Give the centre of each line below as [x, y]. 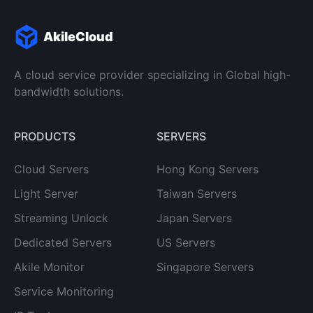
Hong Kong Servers [208, 169]
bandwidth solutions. [69, 92]
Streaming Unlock [61, 218]
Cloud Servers [51, 169]
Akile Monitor [49, 267]
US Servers [186, 242]
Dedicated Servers [63, 242]
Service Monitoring [64, 291]
